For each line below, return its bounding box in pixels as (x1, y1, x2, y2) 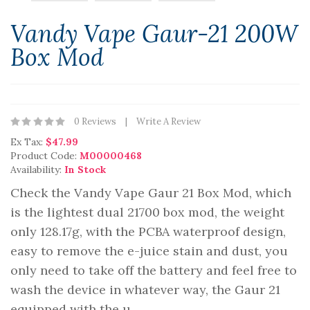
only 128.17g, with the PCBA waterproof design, (10, 224, 286, 239)
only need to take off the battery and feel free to (10, 262, 297, 278)
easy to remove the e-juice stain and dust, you (10, 243, 288, 259)
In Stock (64, 163, 106, 176)
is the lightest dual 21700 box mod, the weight (10, 204, 284, 220)
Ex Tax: (10, 136, 46, 148)
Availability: (10, 163, 64, 176)
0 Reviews (74, 116, 116, 127)
